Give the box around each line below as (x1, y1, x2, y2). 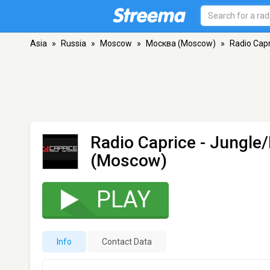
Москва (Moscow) (146, 39, 216, 48)
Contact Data (102, 237, 152, 246)
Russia (61, 39, 86, 48)
